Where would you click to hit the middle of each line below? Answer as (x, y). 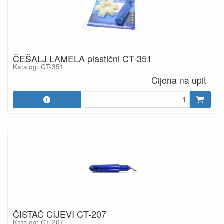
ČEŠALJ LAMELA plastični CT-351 (82, 58)
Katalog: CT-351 (38, 66)
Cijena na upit (179, 80)
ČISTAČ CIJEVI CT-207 (60, 214)
